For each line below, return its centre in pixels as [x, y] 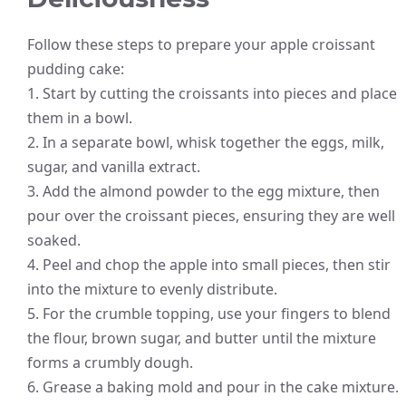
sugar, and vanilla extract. [114, 167]
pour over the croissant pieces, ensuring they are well [211, 216]
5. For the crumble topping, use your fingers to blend [209, 314]
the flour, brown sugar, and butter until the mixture [202, 338]
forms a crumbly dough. [110, 363]
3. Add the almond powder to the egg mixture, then [203, 192]
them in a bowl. [80, 118]
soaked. [54, 241]
